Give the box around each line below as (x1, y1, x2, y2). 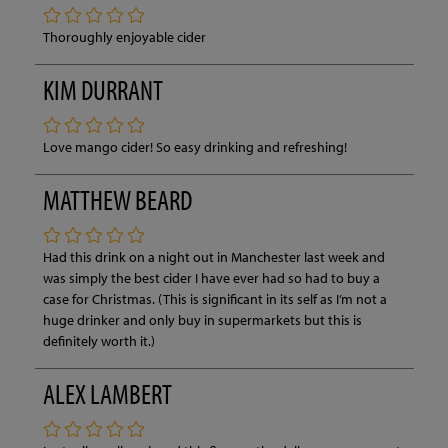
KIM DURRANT (42, 71, 163, 107)
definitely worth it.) (42, 331, 155, 350)
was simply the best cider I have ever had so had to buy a (42, 268, 380, 287)
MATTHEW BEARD (42, 181, 192, 217)
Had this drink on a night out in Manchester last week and (42, 247, 385, 266)
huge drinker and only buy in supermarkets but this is (42, 310, 362, 329)
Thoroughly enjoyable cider (42, 27, 206, 46)
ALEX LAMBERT (42, 375, 172, 411)
